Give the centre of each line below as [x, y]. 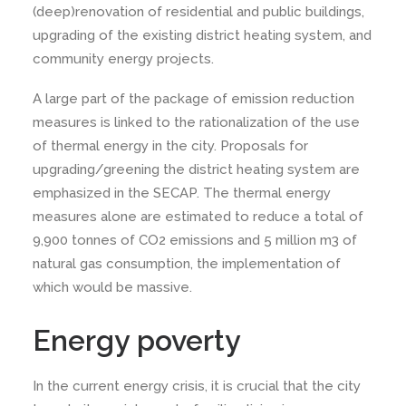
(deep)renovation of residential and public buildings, [198, 12]
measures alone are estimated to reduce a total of [198, 217]
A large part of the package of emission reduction [193, 99]
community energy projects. [123, 59]
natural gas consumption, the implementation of [187, 264]
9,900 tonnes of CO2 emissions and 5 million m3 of [195, 240]
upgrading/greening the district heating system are [196, 169]
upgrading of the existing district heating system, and [202, 35]
